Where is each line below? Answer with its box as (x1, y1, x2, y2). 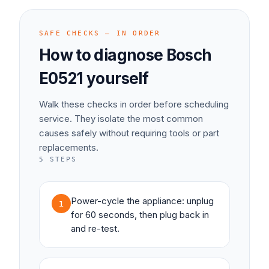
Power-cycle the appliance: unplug (71, 195, 214, 207)
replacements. (39, 142, 98, 153)
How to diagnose (39, 46, 166, 64)
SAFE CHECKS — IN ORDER (39, 29, 161, 37)
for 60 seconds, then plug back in (71, 209, 209, 220)
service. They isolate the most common (39, 113, 203, 124)
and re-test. (71, 223, 119, 234)
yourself (83, 69, 148, 88)
